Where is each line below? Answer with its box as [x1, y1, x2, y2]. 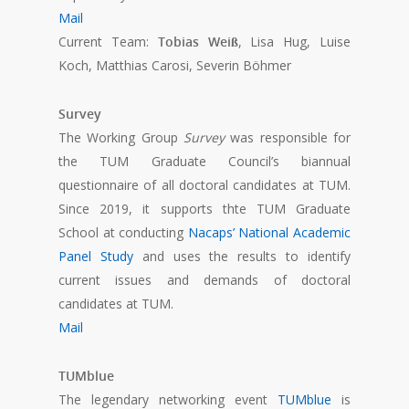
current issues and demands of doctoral [58, 271, 351, 289]
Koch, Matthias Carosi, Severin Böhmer [58, 57, 291, 75]
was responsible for [225, 129, 351, 147]
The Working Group [58, 129, 184, 147]
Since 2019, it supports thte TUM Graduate [58, 200, 351, 218]
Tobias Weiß [157, 33, 238, 51]
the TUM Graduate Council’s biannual [58, 152, 351, 171]
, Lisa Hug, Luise [237, 33, 351, 51]
